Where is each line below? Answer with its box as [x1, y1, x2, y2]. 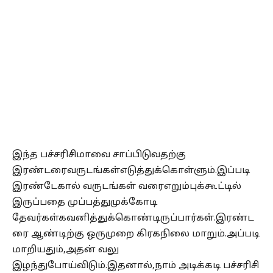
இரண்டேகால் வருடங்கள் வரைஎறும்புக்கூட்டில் [12, 180, 241, 193]
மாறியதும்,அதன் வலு [12, 244, 119, 256]
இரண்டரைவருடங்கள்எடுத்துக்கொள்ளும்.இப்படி [12, 165, 250, 177]
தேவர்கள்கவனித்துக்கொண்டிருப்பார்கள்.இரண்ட [12, 212, 254, 224]
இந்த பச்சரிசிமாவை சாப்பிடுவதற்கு [12, 149, 186, 161]
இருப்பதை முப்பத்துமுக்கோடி [12, 196, 157, 208]
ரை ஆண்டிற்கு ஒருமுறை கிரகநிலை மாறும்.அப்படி [12, 228, 260, 240]
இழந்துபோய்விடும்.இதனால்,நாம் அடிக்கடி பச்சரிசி [12, 260, 259, 272]
